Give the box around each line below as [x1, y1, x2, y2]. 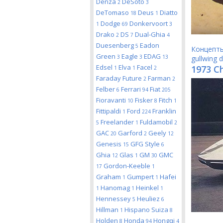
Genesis [96, 139, 123, 148]
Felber [96, 85, 116, 94]
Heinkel [136, 183, 160, 192]
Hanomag [101, 183, 131, 192]
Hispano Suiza [124, 205, 170, 214]
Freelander [101, 117, 135, 126]
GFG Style [130, 139, 161, 148]
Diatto [160, 8, 178, 17]
